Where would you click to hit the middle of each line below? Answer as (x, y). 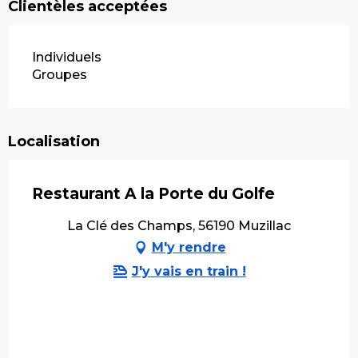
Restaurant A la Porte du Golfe (153, 194)
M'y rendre (189, 248)
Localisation (54, 142)
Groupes (60, 75)
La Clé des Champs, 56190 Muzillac (179, 226)
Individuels (67, 58)
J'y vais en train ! (189, 272)
